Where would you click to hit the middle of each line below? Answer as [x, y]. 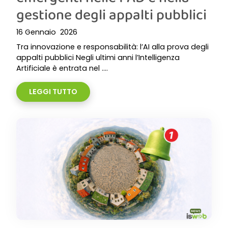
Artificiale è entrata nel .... [62, 68]
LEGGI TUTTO [53, 92]
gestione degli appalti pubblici [111, 14]
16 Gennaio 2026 [47, 32]
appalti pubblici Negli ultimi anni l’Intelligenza [98, 58]
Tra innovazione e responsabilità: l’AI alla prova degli [112, 47]
